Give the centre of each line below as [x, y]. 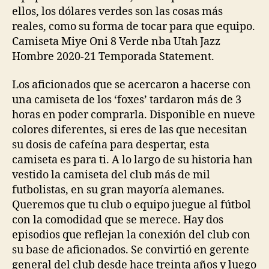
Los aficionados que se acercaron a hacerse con [131, 85]
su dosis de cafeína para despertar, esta [111, 145]
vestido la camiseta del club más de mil [111, 175]
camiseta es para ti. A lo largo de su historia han [132, 160]
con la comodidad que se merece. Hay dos [118, 220]
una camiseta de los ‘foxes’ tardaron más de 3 [127, 100]
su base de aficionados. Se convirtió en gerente [131, 250]
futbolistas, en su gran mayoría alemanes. [118, 190]
